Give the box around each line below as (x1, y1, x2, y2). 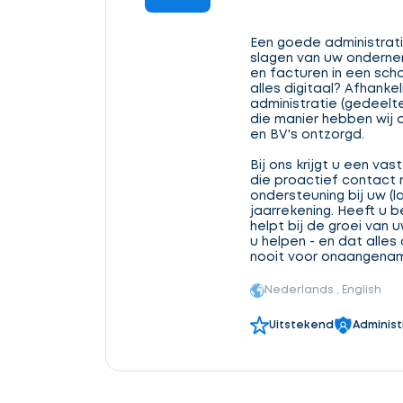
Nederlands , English (264, 285, 381, 295)
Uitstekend (269, 319, 334, 330)
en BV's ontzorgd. (250, 130, 364, 140)
